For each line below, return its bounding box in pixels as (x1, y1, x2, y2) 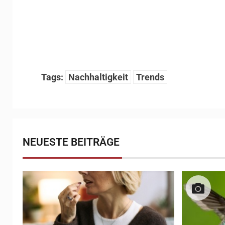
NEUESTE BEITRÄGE (23, 136, 120, 149)
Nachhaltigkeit (68, 72, 128, 83)
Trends (136, 72, 164, 83)
